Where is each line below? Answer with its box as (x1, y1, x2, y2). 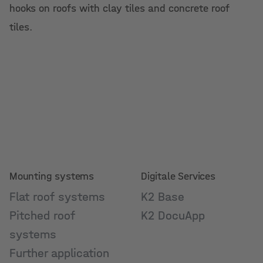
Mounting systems (9, 170, 95, 183)
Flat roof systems (9, 190, 105, 204)
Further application (9, 246, 109, 260)
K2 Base (141, 190, 184, 204)
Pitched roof (9, 208, 75, 222)
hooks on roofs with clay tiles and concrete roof (9, 2, 230, 15)
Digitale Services (141, 170, 215, 183)
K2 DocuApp (141, 208, 205, 222)
